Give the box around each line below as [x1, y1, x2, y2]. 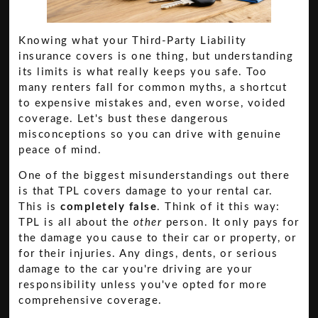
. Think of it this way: [157, 201, 280, 212]
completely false [60, 201, 158, 212]
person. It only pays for [162, 216, 300, 228]
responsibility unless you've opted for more [18, 279, 268, 290]
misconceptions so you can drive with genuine [18, 128, 282, 140]
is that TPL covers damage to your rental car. [18, 185, 273, 197]
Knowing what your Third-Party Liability [18, 35, 247, 46]
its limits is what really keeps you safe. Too [18, 66, 268, 77]
